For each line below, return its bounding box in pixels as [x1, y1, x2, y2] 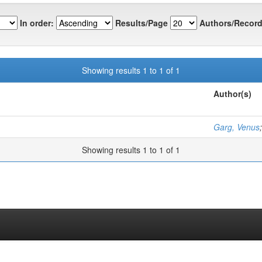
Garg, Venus [213, 120, 260, 133]
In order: [20, 17, 54, 29]
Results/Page [115, 17, 168, 29]
